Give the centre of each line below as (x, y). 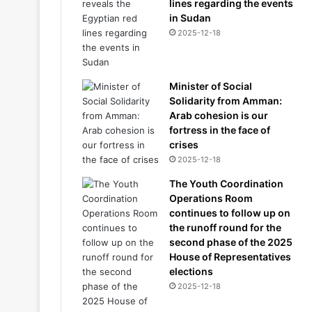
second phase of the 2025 (231, 242)
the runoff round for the (225, 227)
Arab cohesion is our (219, 115)
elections (191, 271)
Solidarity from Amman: (226, 101)
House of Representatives (230, 257)
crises (184, 145)
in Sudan (190, 18)
